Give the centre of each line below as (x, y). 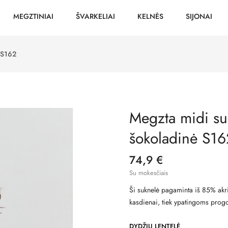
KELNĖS (150, 16)
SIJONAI (199, 16)
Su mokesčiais (149, 173)
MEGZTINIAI (33, 16)
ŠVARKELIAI (95, 16)
